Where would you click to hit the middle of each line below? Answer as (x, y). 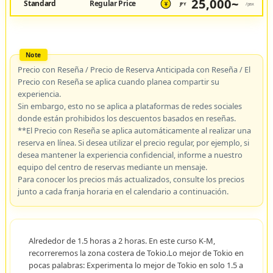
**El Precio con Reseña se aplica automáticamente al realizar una (134, 130)
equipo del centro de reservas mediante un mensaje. (112, 167)
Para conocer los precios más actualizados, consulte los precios (131, 179)
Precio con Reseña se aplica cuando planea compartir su (118, 81)
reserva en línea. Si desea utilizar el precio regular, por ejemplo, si (133, 142)
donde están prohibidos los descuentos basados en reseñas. (126, 118)
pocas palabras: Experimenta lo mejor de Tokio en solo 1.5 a (136, 265)
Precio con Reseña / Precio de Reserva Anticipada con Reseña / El (134, 69)
